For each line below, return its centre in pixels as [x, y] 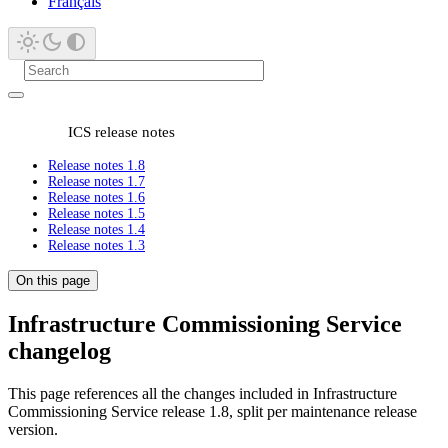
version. [33, 429]
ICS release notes [121, 131]
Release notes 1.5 [96, 213]
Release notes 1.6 [96, 197]
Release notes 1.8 [96, 165]
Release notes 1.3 [96, 245]
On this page [53, 280]
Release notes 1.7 [96, 181]
